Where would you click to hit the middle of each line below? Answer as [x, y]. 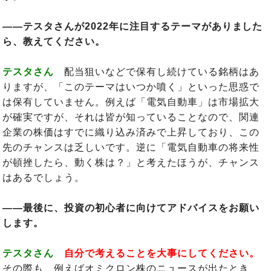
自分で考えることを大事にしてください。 [162, 253]
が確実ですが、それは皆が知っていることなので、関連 [131, 117]
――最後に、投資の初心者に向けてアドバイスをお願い [131, 207]
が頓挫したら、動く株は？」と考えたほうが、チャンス [131, 162]
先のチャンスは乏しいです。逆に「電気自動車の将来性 [131, 147]
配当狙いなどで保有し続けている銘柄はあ [157, 71]
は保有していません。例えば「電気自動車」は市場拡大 [131, 102]
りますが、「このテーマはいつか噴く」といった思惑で [131, 87]
